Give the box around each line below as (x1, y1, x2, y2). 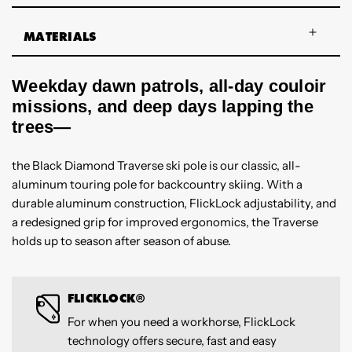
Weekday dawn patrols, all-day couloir (12, 75, 327, 96)
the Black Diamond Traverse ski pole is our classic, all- (12, 157, 301, 173)
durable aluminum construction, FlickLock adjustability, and (12, 195, 336, 211)
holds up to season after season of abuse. (12, 233, 231, 248)
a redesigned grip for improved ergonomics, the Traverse (12, 214, 318, 229)
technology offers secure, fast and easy (67, 333, 277, 349)
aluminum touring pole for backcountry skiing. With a (12, 176, 302, 192)
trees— (12, 116, 71, 137)
